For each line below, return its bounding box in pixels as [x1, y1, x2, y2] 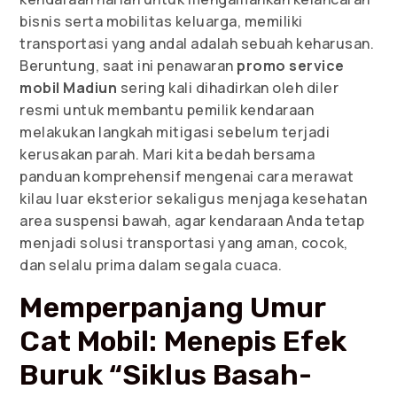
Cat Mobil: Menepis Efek [19, 324, 346, 359]
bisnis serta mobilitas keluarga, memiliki [19, 12, 303, 32]
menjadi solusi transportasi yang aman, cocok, [19, 233, 348, 253]
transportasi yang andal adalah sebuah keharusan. [19, 34, 375, 54]
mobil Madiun [19, 78, 118, 98]
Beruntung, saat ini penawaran [19, 56, 237, 76]
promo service [237, 56, 345, 76]
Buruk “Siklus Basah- [19, 358, 313, 393]
